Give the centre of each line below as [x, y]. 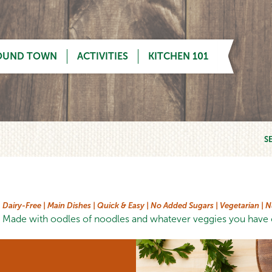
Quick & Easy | [123, 205]
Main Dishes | [71, 205]
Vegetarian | [242, 205]
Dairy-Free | [24, 205]
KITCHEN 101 [178, 56]
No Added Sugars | [184, 205]
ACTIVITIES [103, 56]
